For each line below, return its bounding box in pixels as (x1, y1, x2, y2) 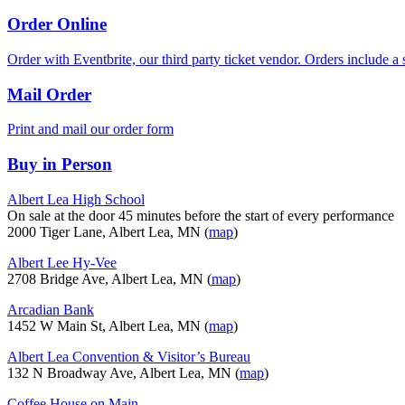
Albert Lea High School (7, 191, 145, 207)
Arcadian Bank (7, 301, 94, 317)
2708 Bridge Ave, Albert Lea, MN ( (7, 270, 212, 287)
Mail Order (7, 84, 91, 104)
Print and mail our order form (7, 121, 174, 137)
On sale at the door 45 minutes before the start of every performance (7, 207, 394, 223)
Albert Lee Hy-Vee (7, 254, 117, 270)
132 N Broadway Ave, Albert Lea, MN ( (7, 364, 240, 381)
